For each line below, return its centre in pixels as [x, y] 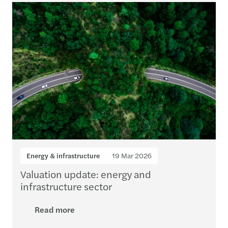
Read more [55, 209]
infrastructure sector [66, 186]
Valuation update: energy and [86, 174]
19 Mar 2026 [132, 155]
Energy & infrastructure [63, 155]
